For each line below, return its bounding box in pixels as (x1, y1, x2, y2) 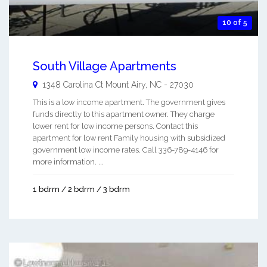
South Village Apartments (33, 58, 176, 73)
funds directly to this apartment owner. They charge (33, 109, 215, 119)
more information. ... (33, 157, 104, 166)
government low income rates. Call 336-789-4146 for (33, 145, 219, 154)
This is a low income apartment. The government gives (33, 97, 225, 107)
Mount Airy (105, 79, 145, 89)
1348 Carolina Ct (42, 79, 103, 89)
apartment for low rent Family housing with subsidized (33, 133, 225, 142)
